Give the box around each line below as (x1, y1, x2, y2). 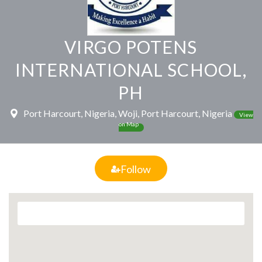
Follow (120, 163, 151, 175)
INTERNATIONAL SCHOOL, (15, 59, 247, 80)
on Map (118, 120, 139, 132)
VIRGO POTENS (64, 36, 198, 57)
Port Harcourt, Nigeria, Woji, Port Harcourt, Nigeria (21, 108, 234, 119)
